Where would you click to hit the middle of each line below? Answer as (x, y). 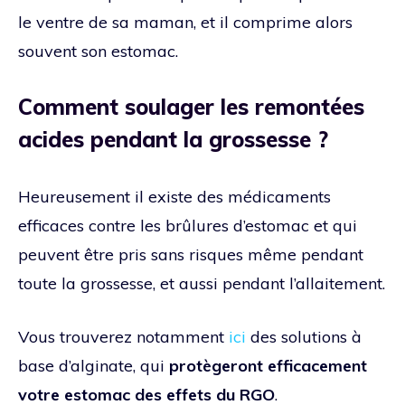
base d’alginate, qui (94, 365)
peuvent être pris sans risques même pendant (191, 254)
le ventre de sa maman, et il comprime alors (185, 22)
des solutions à (304, 336)
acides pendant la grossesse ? (173, 139)
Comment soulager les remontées (191, 106)
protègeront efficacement (268, 365)
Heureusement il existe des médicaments (174, 196)
